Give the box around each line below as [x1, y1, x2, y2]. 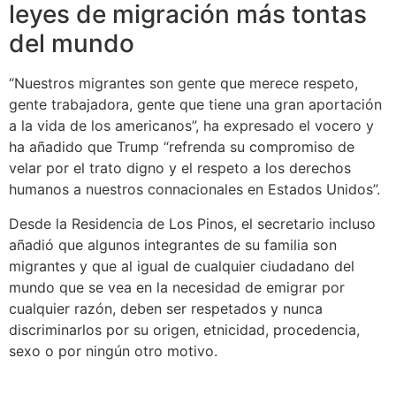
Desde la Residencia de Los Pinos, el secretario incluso [9, 214, 376, 232]
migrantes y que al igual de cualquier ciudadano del [9, 256, 354, 275]
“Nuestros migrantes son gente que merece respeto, [9, 74, 358, 93]
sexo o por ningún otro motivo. [9, 341, 217, 360]
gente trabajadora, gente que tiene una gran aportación [9, 95, 382, 114]
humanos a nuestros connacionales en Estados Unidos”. [9, 180, 380, 199]
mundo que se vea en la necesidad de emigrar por [9, 278, 345, 296]
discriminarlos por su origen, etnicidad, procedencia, [9, 320, 360, 339]
